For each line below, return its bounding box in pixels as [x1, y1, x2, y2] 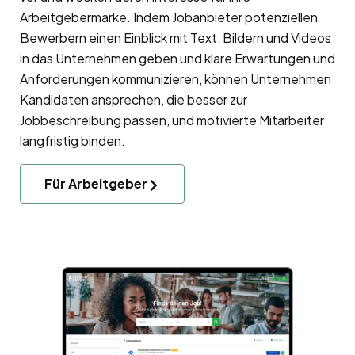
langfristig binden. [20, 132, 125, 150]
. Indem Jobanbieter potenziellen [127, 9, 318, 26]
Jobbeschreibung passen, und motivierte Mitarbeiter [20, 112, 324, 129]
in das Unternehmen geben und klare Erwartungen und [20, 50, 335, 67]
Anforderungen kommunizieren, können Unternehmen [20, 71, 331, 88]
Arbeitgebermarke [20, 9, 127, 26]
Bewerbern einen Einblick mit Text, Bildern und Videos [20, 29, 331, 47]
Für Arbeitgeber [44, 175, 147, 193]
